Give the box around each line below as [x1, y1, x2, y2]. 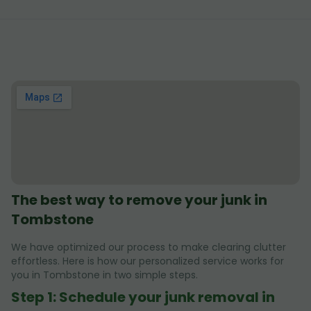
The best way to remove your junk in [11, 190, 267, 210]
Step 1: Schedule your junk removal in [11, 287, 275, 308]
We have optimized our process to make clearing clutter [11, 240, 286, 255]
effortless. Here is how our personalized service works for [11, 254, 284, 269]
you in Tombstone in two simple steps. [11, 268, 198, 283]
